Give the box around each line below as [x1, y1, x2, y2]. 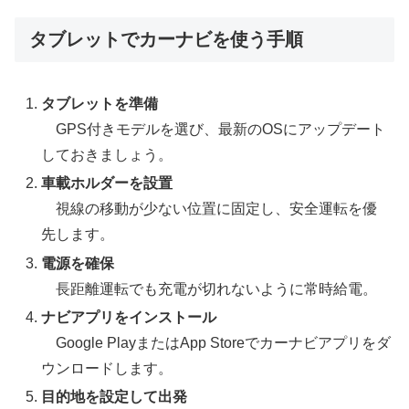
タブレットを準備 [41, 96, 159, 112]
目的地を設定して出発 [41, 389, 188, 405]
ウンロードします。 [41, 360, 173, 376]
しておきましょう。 [41, 147, 173, 163]
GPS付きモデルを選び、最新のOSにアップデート [41, 121, 386, 138]
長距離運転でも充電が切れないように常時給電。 [41, 280, 378, 297]
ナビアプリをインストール [41, 309, 217, 325]
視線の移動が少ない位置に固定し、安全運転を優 [41, 201, 378, 217]
